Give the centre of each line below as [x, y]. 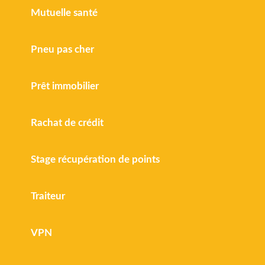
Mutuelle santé [64, 12]
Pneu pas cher [63, 49]
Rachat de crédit [67, 122]
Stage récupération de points [96, 159]
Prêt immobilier [65, 86]
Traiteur [48, 196]
